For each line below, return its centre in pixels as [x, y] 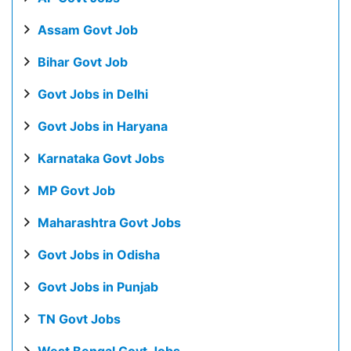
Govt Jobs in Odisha [99, 255]
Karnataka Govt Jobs [101, 158]
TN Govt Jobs [79, 319]
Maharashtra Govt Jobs [109, 223]
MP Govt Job [76, 190]
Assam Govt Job [88, 30]
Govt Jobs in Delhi [93, 94]
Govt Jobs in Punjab [98, 287]
